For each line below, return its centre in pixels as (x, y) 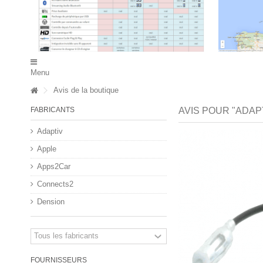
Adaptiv (50, 131)
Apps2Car (54, 166)
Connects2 (55, 184)
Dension (51, 201)
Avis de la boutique (85, 90)
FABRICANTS (53, 109)
